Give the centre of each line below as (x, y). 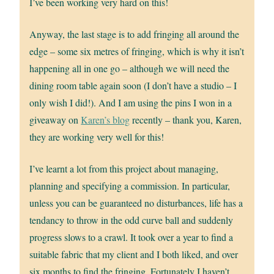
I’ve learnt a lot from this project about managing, (124, 169)
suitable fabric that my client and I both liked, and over (134, 254)
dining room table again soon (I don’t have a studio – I (133, 86)
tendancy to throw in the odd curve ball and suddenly (131, 220)
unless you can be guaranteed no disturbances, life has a (136, 203)
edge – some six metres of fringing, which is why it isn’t (137, 51)
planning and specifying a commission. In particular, (130, 186)
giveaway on (55, 120)
